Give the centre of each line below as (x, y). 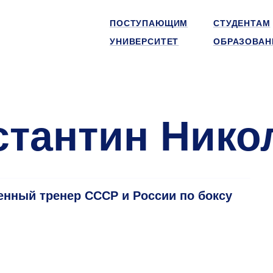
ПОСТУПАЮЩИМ (149, 23)
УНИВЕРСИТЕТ (144, 41)
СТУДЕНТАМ (242, 23)
